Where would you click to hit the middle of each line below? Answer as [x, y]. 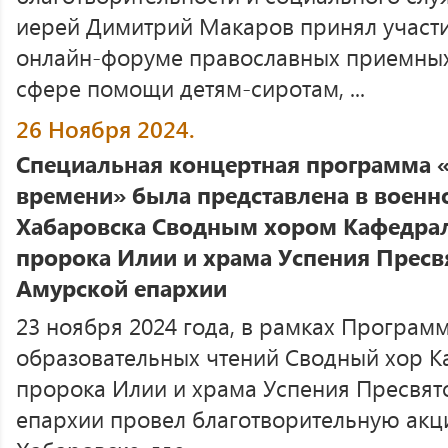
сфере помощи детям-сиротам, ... [190, 87]
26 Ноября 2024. [105, 128]
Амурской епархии [121, 287]
